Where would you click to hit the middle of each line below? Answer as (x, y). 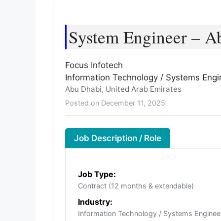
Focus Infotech (94, 65)
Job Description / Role (118, 138)
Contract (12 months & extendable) (136, 186)
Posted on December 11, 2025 (115, 103)
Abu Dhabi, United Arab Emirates (123, 89)
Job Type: (97, 174)
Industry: (95, 202)
